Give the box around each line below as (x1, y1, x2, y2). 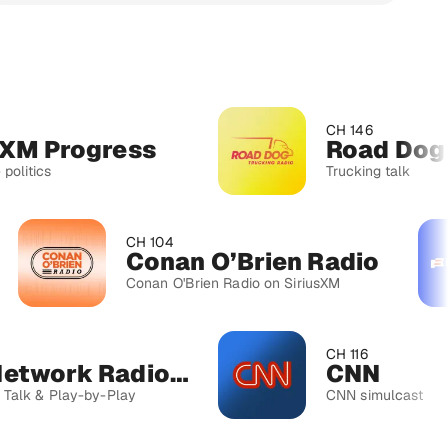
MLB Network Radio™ (108, 357, 128, 389)
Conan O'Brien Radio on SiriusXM (64, 273, 279, 292)
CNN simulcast (264, 385, 362, 404)
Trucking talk (264, 161, 349, 180)
